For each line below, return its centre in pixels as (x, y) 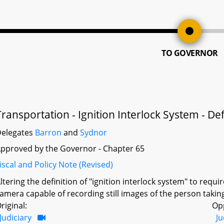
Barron (48, 132)
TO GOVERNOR (190, 53)
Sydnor (94, 132)
